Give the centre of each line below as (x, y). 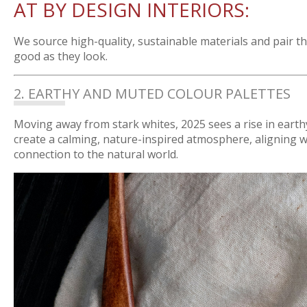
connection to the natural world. (96, 154)
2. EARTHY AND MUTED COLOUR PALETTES (152, 94)
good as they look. (61, 56)
